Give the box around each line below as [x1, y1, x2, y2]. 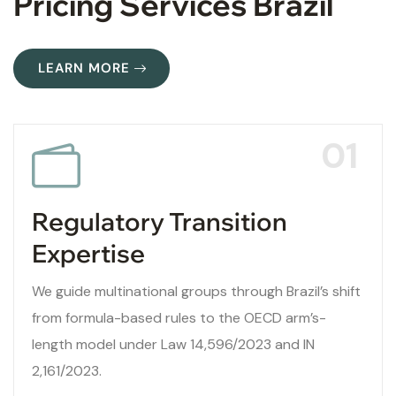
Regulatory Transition [32, 206, 287, 238]
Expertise [32, 238, 145, 270]
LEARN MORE [38, 59, 130, 78]
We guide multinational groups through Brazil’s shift [32, 282, 361, 301]
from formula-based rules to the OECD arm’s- [32, 308, 326, 328]
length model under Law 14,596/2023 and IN [32, 335, 315, 354]
